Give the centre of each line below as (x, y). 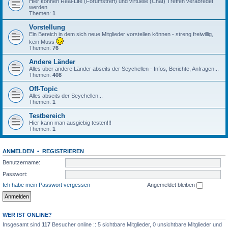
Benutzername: (21, 162)
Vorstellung (47, 27)
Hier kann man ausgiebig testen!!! (70, 123)
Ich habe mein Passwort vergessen (46, 185)
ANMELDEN (18, 151)
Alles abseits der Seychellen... (66, 96)
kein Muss (42, 42)
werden (38, 7)
